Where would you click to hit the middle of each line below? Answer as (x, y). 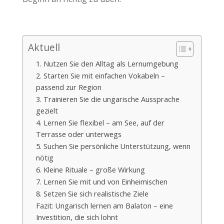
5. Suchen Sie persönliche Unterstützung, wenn (113, 146)
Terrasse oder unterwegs (78, 134)
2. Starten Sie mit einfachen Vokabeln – (100, 75)
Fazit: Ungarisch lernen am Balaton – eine (104, 205)
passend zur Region (68, 87)
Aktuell (44, 47)
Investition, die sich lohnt (77, 217)
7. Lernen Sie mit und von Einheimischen (101, 181)
